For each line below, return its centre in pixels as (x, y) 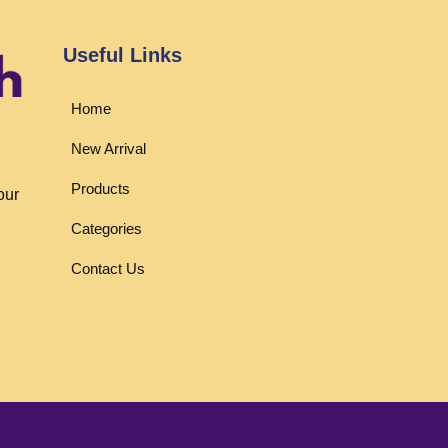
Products (100, 188)
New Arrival (108, 148)
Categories (106, 228)
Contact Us (108, 268)
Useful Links (122, 54)
